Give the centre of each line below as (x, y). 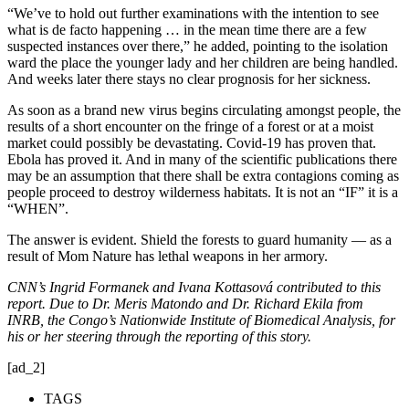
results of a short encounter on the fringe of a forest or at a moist (190, 126)
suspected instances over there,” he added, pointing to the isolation (198, 46)
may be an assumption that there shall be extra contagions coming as (203, 175)
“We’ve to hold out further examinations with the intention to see (193, 13)
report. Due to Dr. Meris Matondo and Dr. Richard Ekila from (185, 303)
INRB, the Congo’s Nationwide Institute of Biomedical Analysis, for (201, 320)
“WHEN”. (38, 208)
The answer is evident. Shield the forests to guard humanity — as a (199, 239)
